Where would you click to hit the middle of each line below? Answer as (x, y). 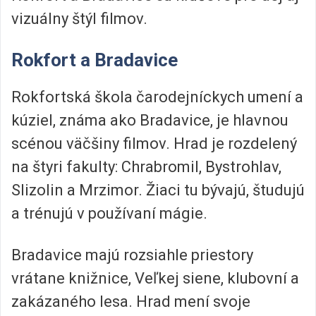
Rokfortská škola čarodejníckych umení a (157, 97)
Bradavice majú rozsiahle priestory (132, 255)
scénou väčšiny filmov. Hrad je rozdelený (154, 143)
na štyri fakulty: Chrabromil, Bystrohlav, (146, 166)
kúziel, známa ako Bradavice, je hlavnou (150, 120)
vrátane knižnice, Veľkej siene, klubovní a (155, 278)
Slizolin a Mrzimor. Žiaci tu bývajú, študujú (158, 190)
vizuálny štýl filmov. (79, 19)
